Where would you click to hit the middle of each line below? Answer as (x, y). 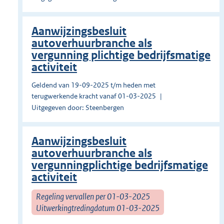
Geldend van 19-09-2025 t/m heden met (93, 85)
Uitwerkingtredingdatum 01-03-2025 (98, 208)
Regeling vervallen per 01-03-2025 (93, 196)
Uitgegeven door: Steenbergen (78, 108)
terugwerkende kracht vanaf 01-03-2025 (94, 96)
